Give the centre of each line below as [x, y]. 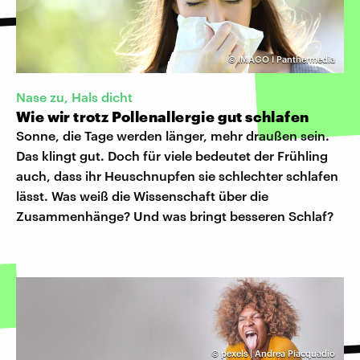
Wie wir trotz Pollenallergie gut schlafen [163, 116]
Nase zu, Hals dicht [74, 96]
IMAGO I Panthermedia [286, 59]
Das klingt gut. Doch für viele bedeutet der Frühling [172, 155]
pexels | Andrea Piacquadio [278, 353]
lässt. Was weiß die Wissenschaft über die [142, 195]
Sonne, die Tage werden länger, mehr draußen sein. [173, 135]
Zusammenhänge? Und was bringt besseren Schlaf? [175, 215]
